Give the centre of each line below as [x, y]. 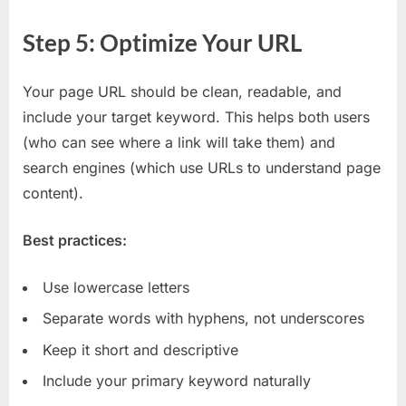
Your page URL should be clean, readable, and [182, 91]
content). [53, 193]
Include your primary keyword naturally [177, 381]
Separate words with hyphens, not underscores [203, 319]
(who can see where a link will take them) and [179, 142]
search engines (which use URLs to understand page [202, 167]
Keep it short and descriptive [140, 349]
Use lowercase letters [116, 287]
